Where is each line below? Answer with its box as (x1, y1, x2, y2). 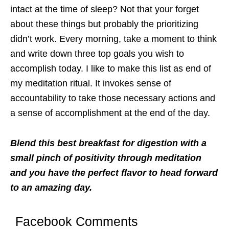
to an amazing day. (10, 182, 92, 193)
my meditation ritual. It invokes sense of (10, 78, 171, 89)
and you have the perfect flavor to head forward (10, 168, 218, 178)
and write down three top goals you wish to (10, 49, 184, 59)
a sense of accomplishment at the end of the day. (10, 108, 210, 119)
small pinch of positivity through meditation (10, 153, 201, 164)
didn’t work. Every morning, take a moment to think (10, 34, 217, 44)
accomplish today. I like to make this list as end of (10, 63, 211, 74)
